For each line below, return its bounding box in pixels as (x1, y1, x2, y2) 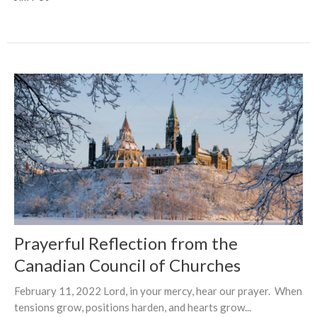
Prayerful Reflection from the (14, 232, 238, 253)
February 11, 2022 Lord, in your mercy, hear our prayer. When (14, 284, 302, 297)
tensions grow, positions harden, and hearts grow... (14, 300, 251, 313)
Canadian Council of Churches (14, 254, 241, 275)
